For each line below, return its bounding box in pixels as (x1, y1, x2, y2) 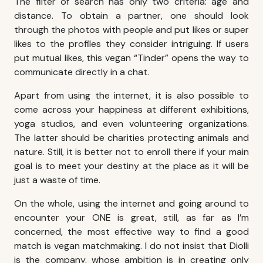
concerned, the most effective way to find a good (14, 225, 249, 238)
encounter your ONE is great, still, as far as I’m (14, 211, 249, 224)
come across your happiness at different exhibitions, (14, 103, 249, 116)
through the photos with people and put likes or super (14, 23, 249, 36)
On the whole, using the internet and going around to (14, 197, 249, 210)
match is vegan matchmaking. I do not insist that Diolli (14, 240, 249, 252)
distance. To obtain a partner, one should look (14, 9, 249, 22)
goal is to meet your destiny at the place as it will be (14, 160, 249, 173)
